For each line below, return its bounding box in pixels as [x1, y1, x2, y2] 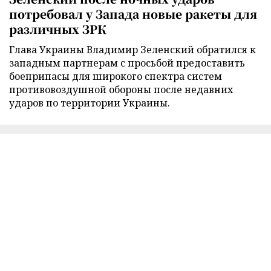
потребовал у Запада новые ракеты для [9, 5, 257, 22]
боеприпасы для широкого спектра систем [9, 70, 222, 83]
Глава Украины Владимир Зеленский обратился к [9, 43, 256, 57]
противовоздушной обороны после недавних [9, 83, 233, 97]
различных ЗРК [9, 21, 106, 38]
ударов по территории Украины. [9, 96, 170, 110]
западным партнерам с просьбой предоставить [9, 56, 245, 70]
